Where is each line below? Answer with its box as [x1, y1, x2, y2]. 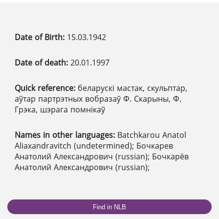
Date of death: [15, 57, 70, 68]
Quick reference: [15, 83, 78, 94]
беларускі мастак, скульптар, [78, 83, 187, 94]
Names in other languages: [15, 130, 117, 141]
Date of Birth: [15, 32, 67, 43]
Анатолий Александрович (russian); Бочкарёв [15, 151, 189, 162]
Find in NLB [93, 203, 126, 211]
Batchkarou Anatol [117, 130, 186, 141]
